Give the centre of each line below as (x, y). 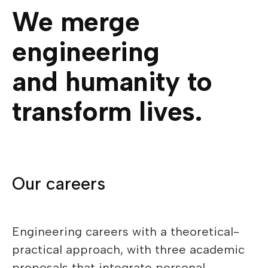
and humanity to (112, 81)
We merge (76, 22)
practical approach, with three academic (128, 249)
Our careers (59, 183)
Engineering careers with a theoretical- (126, 232)
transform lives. (107, 111)
